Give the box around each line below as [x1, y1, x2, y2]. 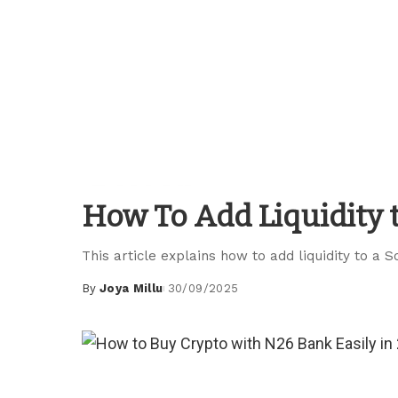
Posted [81, 290, 129, 304]
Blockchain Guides [92, 184, 204, 199]
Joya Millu [99, 281, 163, 295]
